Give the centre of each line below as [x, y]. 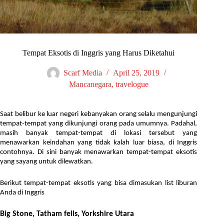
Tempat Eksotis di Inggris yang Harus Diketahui [99, 53]
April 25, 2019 [136, 73]
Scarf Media [82, 73]
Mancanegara [90, 84]
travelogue [132, 84]
